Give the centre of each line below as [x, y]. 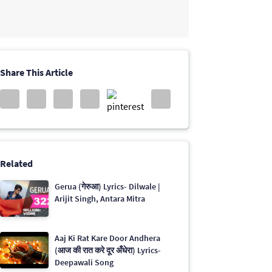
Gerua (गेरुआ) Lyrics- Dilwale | [108, 186]
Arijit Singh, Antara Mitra [100, 199]
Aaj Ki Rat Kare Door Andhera [108, 238]
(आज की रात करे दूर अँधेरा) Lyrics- [108, 250]
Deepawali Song [84, 263]
